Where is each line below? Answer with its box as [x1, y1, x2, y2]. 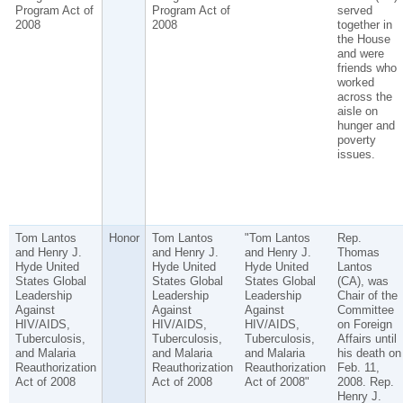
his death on [336, 346, 401, 361]
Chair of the [336, 289, 398, 303]
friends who [336, 61, 397, 76]
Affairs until [336, 332, 397, 346]
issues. [336, 148, 375, 162]
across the [336, 90, 392, 104]
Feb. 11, [336, 361, 380, 375]
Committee [336, 303, 394, 318]
